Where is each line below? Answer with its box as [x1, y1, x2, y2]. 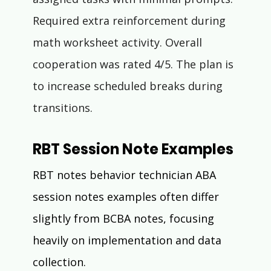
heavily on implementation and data [32, 233, 224, 248]
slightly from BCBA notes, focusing [32, 211, 217, 226]
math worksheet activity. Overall [32, 35, 205, 50]
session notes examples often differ [32, 189, 222, 204]
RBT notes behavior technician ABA [32, 168, 219, 183]
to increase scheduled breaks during [32, 79, 226, 94]
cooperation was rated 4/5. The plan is [32, 57, 237, 72]
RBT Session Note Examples [32, 139, 233, 160]
